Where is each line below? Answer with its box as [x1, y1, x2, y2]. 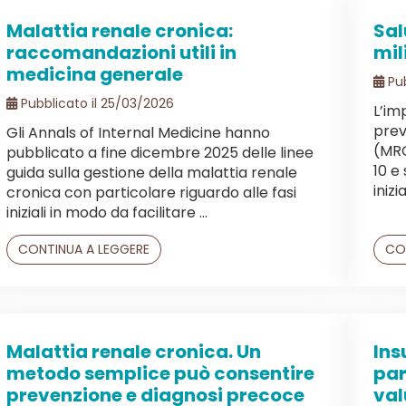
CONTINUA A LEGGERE [18, 239, 150, 258]
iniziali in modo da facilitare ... [6, 201, 208, 223]
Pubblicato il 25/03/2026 [17, 93, 174, 112]
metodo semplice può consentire [6, 360, 314, 386]
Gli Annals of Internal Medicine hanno [6, 121, 270, 143]
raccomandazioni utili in [6, 39, 237, 65]
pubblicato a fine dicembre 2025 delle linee [6, 141, 314, 163]
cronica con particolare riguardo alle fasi [6, 181, 296, 203]
